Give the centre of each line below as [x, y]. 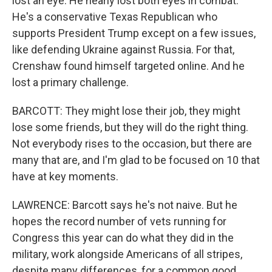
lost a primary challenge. [70, 82]
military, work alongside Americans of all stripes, [127, 254]
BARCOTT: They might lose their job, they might [126, 111]
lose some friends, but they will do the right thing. [130, 127]
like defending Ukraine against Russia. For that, [123, 49]
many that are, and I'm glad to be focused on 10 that [136, 160]
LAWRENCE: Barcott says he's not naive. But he [125, 205]
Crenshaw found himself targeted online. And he [128, 66]
